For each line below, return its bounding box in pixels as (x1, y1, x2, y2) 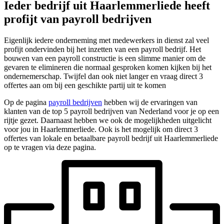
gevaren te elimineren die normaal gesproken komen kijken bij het (4, 62, 211, 71)
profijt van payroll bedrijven (4, 12, 151, 25)
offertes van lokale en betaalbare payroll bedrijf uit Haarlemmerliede (4, 133, 218, 142)
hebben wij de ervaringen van (102, 97, 197, 106)
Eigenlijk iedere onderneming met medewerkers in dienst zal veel (4, 35, 209, 44)
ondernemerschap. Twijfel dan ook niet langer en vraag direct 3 (4, 71, 203, 80)
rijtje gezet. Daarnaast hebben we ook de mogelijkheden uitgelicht (4, 115, 211, 124)
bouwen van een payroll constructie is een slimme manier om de (4, 53, 205, 62)
